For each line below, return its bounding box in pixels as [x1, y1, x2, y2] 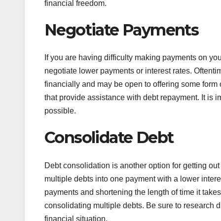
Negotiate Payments [44, 20, 199, 39]
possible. [44, 107, 76, 115]
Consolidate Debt [44, 128, 174, 147]
